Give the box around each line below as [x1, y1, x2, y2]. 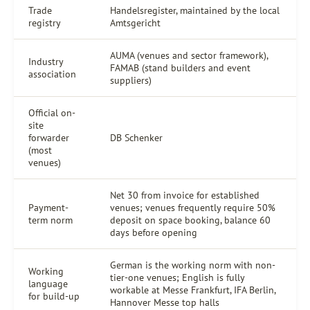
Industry [28, 55, 64, 68]
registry [28, 16, 61, 29]
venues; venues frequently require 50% [110, 201, 275, 214]
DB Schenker [110, 131, 163, 144]
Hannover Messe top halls [110, 295, 219, 309]
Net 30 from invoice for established [110, 188, 259, 201]
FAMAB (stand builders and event [110, 61, 250, 74]
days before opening [110, 226, 197, 239]
